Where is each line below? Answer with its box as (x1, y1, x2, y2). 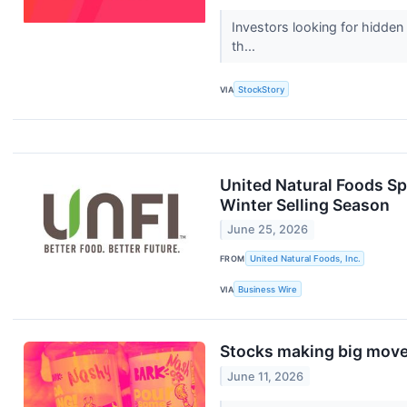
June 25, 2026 (227, 223, 309, 237)
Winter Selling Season (220, 194, 390, 214)
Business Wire (238, 283, 298, 294)
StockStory (238, 84, 285, 94)
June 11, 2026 (227, 369, 304, 383)
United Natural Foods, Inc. (249, 253, 361, 263)
